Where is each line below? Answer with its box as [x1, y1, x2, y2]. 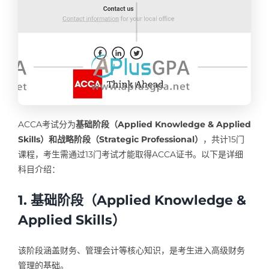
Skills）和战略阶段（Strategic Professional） [17, 133, 203, 145]
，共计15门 [202, 133, 244, 145]
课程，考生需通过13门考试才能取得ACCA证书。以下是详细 [17, 148, 243, 160]
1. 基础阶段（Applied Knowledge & [17, 192, 246, 208]
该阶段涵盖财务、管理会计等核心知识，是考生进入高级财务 [17, 244, 245, 256]
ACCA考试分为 [17, 118, 76, 130]
